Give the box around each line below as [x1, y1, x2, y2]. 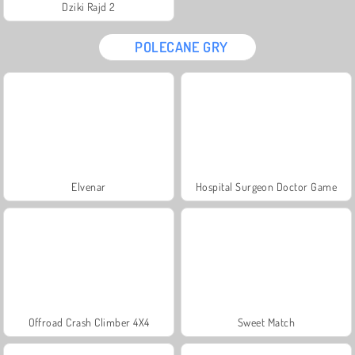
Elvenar [71, 179, 106, 193]
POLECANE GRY [135, 37, 228, 55]
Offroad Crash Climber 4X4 [28, 315, 150, 329]
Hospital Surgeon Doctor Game [195, 179, 338, 193]
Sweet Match [237, 315, 296, 329]
